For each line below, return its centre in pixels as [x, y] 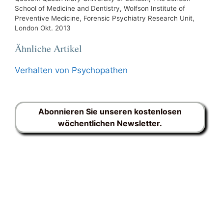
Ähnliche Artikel [48, 49]
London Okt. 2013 [43, 28]
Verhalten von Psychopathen [71, 70]
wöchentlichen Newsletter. [110, 123]
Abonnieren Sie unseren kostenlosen [110, 111]
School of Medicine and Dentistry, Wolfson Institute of [100, 8]
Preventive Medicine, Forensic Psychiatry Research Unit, [105, 18]
